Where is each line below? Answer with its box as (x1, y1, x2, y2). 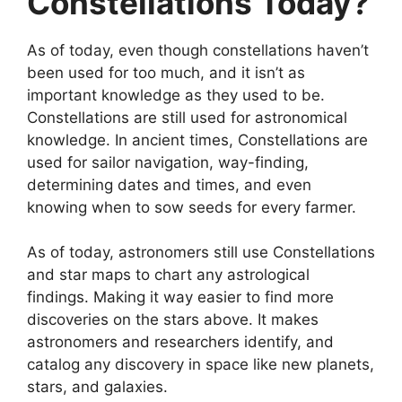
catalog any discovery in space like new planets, (27, 355, 374, 374)
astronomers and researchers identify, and (27, 333, 334, 352)
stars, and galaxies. (27, 378, 168, 397)
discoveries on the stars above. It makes (27, 310, 319, 329)
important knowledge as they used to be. (27, 85, 325, 104)
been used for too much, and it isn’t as (27, 63, 305, 82)
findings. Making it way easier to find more (27, 288, 334, 307)
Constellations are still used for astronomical (27, 108, 347, 127)
